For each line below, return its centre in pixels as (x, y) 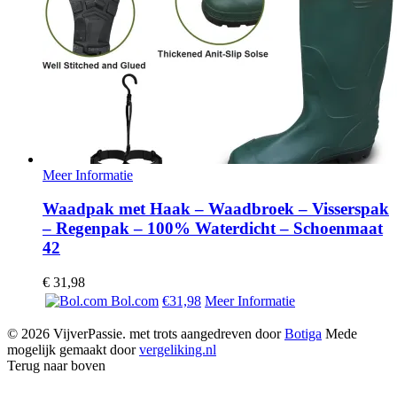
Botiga (303, 334)
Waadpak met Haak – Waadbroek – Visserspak (216, 209)
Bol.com (133, 301)
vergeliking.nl (178, 350)
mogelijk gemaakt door (73, 350)
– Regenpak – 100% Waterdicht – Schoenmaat (213, 229)
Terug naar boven (56, 366)
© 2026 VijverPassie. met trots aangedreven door (146, 334)
